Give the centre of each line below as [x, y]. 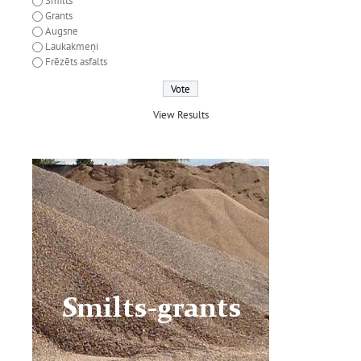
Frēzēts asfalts [76, 62]
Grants [59, 16]
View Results [180, 114]
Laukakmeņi [72, 47]
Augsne [62, 31]
